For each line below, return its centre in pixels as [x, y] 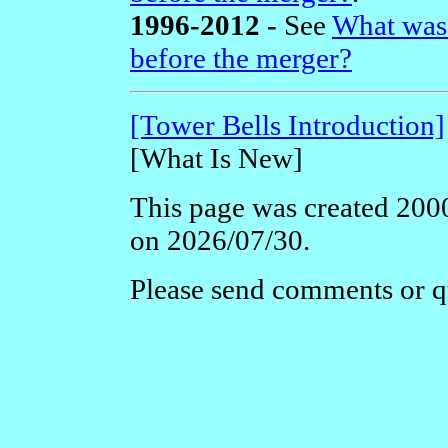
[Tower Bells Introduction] [287, 124]
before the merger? [241, 57]
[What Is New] [216, 157]
